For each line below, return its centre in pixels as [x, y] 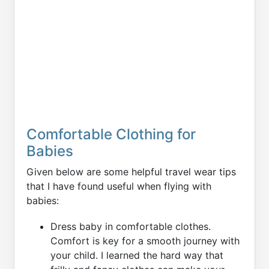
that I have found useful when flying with [119, 186]
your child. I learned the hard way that [137, 255]
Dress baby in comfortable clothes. [131, 226]
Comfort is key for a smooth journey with [145, 240]
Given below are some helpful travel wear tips [131, 171]
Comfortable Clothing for [111, 134]
